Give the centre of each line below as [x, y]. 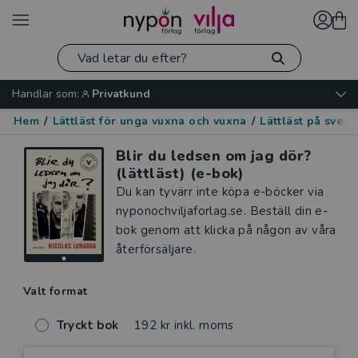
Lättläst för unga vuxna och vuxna [149, 121]
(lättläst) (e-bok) [180, 173]
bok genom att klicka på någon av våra [226, 230]
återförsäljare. [156, 249]
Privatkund [121, 94]
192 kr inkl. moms [184, 325]
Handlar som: [46, 94]
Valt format [56, 291]
